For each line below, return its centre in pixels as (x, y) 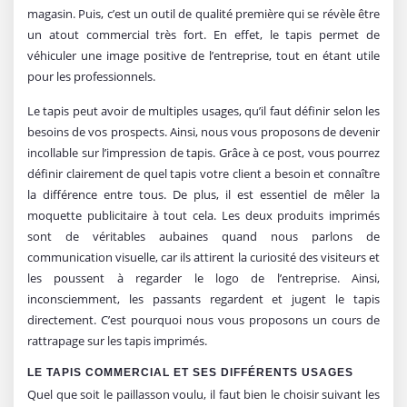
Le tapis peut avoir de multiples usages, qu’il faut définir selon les (203, 110)
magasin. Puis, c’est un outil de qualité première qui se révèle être (203, 13)
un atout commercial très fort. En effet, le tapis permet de (203, 34)
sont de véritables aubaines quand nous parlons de (203, 236)
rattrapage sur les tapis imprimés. (117, 340)
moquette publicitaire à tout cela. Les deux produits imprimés (203, 215)
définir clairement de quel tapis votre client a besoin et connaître (203, 173)
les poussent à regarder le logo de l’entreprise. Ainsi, (203, 278)
